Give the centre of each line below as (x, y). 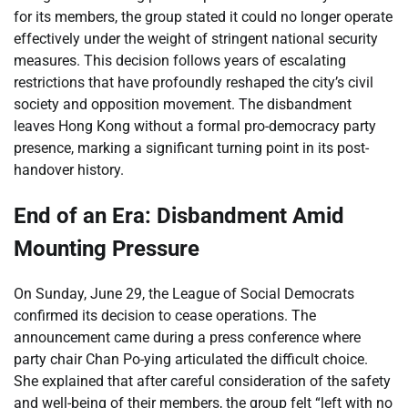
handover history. (69, 169)
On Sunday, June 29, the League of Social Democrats (184, 293)
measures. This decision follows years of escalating (180, 60)
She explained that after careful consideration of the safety (202, 381)
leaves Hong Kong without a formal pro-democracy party (195, 126)
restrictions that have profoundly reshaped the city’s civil (194, 82)
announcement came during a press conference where (187, 337)
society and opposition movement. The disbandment (183, 104)
